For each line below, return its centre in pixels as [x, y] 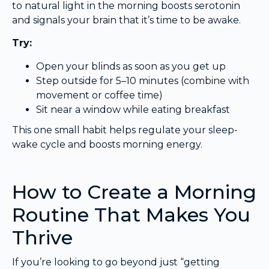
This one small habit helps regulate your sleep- [125, 130]
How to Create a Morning [134, 192]
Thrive [42, 237]
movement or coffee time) [99, 95]
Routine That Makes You [131, 214]
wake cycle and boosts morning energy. [107, 144]
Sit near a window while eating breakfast [133, 109]
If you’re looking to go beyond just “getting [116, 262]
